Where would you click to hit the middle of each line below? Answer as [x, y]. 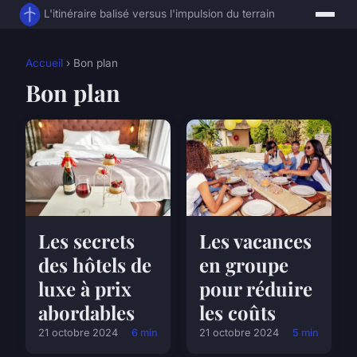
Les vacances [255, 241]
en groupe [244, 265]
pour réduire [256, 289]
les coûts [237, 313]
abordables [86, 313]
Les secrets [86, 241]
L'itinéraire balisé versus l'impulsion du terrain [160, 14]
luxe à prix [85, 289]
